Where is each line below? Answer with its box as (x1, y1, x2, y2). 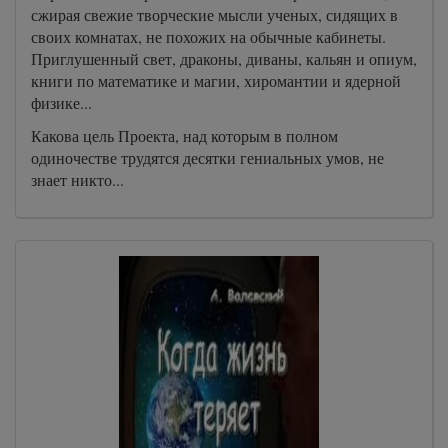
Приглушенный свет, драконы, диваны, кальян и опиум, (31, 47, 417, 69)
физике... (31, 91, 92, 113)
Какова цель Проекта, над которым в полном (31, 124, 338, 146)
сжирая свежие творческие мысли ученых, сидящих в (31, 3, 398, 25)
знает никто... (31, 168, 124, 190)
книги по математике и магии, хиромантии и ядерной (31, 69, 401, 91)
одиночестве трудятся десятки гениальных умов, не (31, 146, 384, 168)
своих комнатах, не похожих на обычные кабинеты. (31, 25, 386, 47)
